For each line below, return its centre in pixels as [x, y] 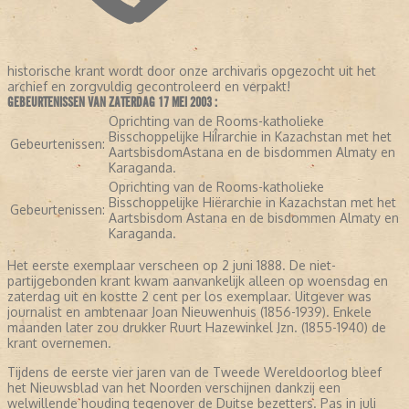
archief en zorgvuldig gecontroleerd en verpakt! [149, 87]
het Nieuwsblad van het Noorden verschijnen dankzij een [174, 388]
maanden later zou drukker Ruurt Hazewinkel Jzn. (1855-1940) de [197, 328]
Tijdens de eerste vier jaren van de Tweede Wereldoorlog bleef [194, 372]
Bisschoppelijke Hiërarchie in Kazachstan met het [252, 203]
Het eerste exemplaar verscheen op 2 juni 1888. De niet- [172, 266]
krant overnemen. [59, 343]
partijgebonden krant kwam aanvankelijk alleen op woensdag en [198, 281]
